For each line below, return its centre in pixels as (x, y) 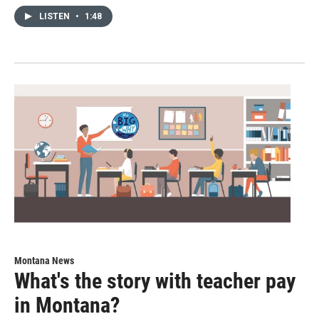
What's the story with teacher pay (155, 281)
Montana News (44, 261)
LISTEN (56, 17)
